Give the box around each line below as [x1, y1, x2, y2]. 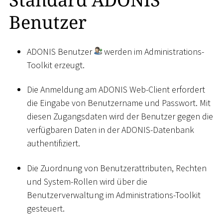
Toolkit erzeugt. [27, 59, 85, 71]
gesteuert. [27, 202, 65, 214]
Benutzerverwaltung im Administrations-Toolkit [27, 189, 201, 201]
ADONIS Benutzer [27, 45, 94, 57]
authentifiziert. [27, 137, 80, 149]
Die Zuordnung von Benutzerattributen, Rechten [27, 162, 207, 174]
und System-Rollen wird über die [27, 175, 147, 187]
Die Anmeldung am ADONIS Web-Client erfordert [27, 84, 205, 96]
